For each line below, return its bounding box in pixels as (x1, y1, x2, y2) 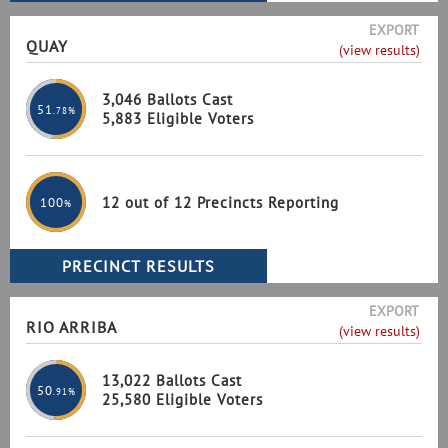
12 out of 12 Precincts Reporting (102, 192, 339, 212)
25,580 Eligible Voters (102, 390, 263, 409)
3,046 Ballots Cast (102, 90, 233, 109)
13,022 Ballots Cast (102, 371, 242, 390)
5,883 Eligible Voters (102, 109, 254, 128)
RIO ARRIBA (26, 317, 117, 337)
